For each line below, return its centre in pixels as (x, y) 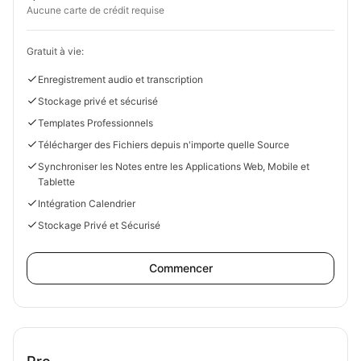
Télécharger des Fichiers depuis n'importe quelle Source (164, 145)
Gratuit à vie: (55, 51)
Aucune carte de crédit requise (95, 10)
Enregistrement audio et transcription (120, 79)
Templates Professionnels (95, 123)
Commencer (180, 268)
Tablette (56, 182)
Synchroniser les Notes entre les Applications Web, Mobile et (174, 166)
